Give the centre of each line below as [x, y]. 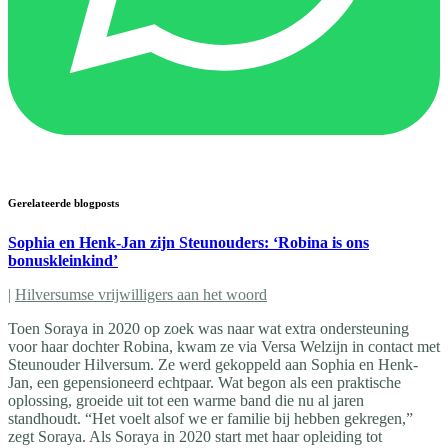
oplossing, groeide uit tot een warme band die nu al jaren [186, 400]
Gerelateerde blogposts [63, 202]
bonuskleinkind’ [63, 260]
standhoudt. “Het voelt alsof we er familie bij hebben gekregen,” [210, 418]
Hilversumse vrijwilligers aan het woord [141, 294]
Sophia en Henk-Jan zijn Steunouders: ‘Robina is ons [188, 242]
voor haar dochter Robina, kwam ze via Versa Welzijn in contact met [224, 346]
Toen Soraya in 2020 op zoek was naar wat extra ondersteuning [208, 328]
